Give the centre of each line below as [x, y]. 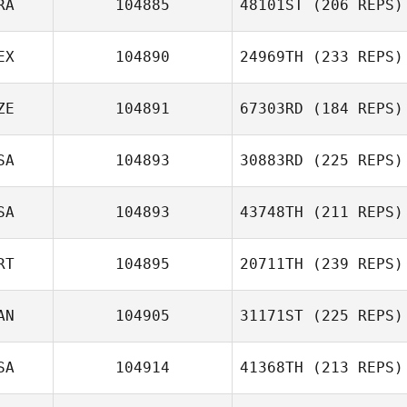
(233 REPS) [353, 57]
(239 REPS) [353, 264]
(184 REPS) [353, 109]
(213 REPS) [353, 367]
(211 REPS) [353, 212]
